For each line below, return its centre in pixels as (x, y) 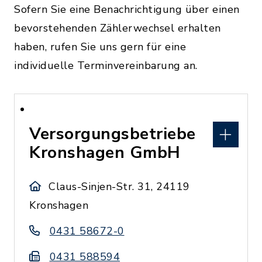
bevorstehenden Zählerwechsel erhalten (118, 28)
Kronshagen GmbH (105, 153)
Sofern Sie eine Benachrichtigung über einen (127, 9)
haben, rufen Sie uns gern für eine (100, 47)
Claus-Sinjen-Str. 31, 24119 (119, 187)
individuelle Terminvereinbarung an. (106, 65)
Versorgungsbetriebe (113, 134)
